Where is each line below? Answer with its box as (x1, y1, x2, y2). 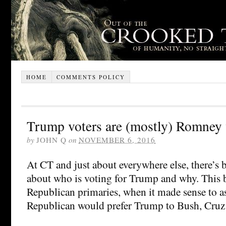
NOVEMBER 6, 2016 (79, 134, 155, 145)
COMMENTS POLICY (56, 73, 125, 81)
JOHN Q (36, 134, 67, 145)
